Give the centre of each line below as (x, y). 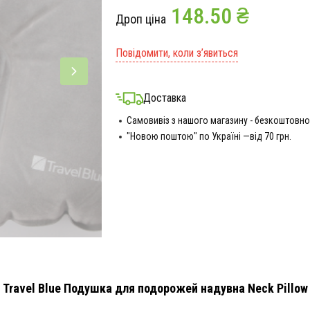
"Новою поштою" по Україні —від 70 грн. (209, 136)
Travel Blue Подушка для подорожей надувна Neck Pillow (155, 288)
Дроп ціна (140, 19)
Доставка (164, 98)
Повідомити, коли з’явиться (176, 53)
